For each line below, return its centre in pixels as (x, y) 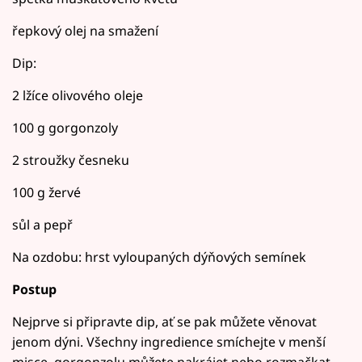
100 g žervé (46, 193)
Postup (34, 290)
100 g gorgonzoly (65, 128)
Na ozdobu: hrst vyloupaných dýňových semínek (159, 257)
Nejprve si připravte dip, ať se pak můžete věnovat (164, 322)
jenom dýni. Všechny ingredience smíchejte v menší (169, 342)
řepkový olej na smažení (85, 31)
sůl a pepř (42, 225)
